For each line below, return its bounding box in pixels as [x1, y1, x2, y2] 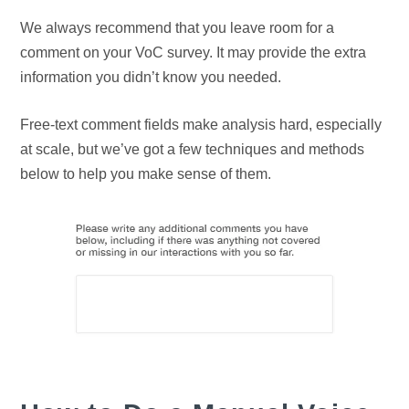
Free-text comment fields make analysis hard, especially [20, 117, 383, 133]
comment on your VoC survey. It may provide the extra [20, 45, 367, 61]
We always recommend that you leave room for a [20, 20, 335, 37]
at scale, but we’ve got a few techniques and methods [20, 142, 365, 158]
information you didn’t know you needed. [20, 69, 282, 86]
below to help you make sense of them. [20, 166, 272, 183]
